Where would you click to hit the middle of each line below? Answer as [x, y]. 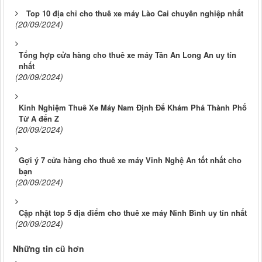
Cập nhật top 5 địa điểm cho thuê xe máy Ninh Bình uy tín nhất [133, 212]
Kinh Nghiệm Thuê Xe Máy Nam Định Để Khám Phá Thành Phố [133, 107]
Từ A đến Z [39, 118]
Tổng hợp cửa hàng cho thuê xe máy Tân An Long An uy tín [127, 54]
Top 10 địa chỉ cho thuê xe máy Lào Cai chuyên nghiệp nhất [135, 13]
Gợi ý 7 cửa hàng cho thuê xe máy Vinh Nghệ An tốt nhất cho [130, 160]
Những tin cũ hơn [49, 248]
